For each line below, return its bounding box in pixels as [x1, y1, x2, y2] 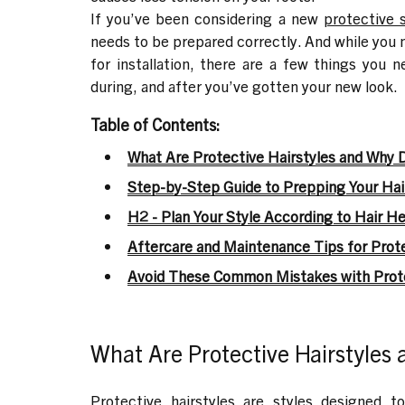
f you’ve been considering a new [95, 7, 324, 27]
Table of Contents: [90, 113, 220, 135]
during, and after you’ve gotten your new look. [90, 75, 398, 95]
